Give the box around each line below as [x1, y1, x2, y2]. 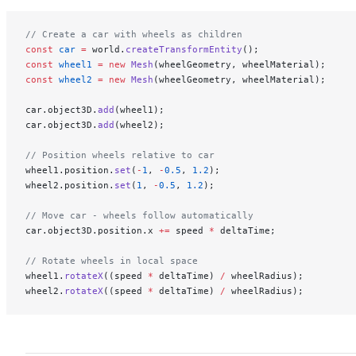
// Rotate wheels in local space [25, 254, 198, 266]
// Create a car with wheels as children [25, 28, 242, 40]
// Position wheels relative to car [25, 149, 215, 161]
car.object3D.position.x [25, 224, 159, 236]
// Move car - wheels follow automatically [25, 209, 253, 221]
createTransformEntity [126, 43, 242, 55]
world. [87, 43, 126, 55]
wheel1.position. [25, 164, 114, 176]
